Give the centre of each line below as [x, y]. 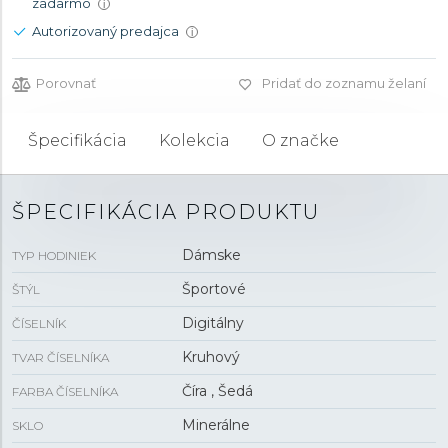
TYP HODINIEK [54, 255]
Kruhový [210, 357]
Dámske [211, 255]
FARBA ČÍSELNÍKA [65, 391]
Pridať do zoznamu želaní [344, 83]
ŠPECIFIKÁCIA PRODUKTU [166, 212]
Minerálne [215, 425]
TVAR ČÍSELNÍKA [60, 357]
